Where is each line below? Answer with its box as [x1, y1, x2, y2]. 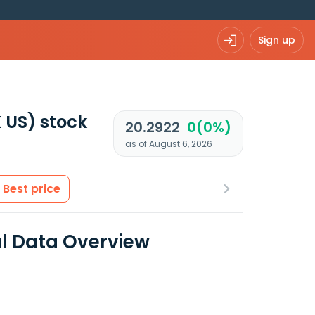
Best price [3, 181, 60, 197]
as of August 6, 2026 [124, 138, 212, 150]
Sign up [258, 32, 295, 47]
